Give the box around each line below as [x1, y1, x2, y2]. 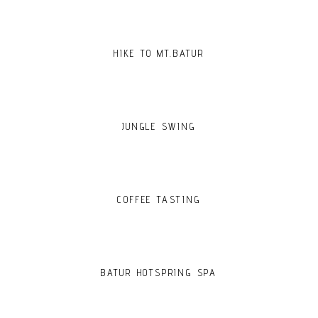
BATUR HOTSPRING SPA [100, 267, 218, 278]
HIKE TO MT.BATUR [114, 48, 204, 59]
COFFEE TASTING [117, 194, 201, 205]
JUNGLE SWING [122, 121, 196, 132]
